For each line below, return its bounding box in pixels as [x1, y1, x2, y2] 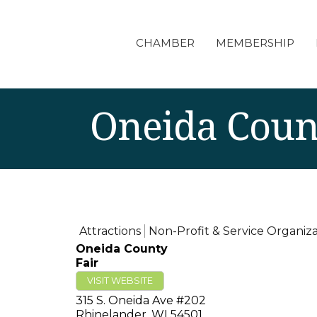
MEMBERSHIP [215, 36, 294, 50]
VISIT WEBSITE [87, 275, 153, 286]
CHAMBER [135, 36, 195, 50]
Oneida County [76, 242, 168, 255]
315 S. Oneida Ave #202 [76, 294, 206, 307]
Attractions [79, 224, 141, 238]
